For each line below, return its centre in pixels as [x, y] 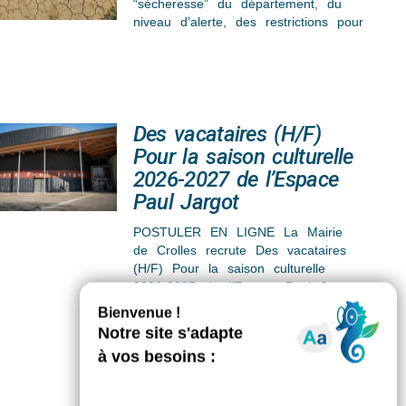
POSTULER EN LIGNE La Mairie [237, 232]
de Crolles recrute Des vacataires [239, 250]
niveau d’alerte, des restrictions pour [248, 21]
